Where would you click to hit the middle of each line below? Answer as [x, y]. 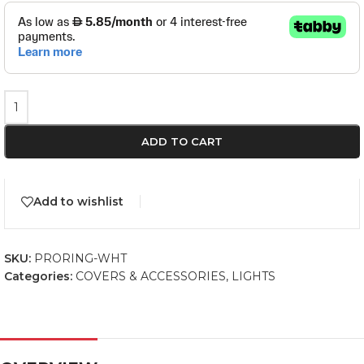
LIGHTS [253, 276]
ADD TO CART [182, 141]
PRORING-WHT [80, 258]
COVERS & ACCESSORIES [151, 276]
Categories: [38, 276]
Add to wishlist [78, 202]
